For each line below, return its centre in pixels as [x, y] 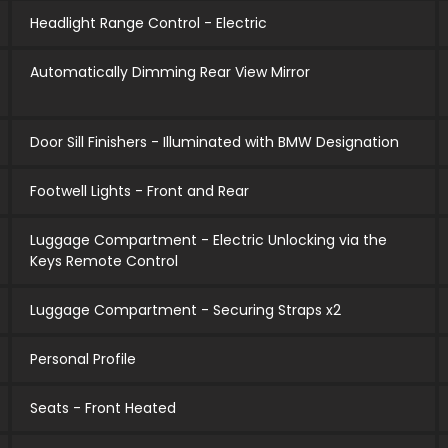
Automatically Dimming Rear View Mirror [169, 72]
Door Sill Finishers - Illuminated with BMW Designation [214, 142]
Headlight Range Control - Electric [148, 23]
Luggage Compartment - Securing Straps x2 [185, 310]
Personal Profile [82, 359]
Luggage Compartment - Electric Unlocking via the [208, 240]
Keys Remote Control [103, 261]
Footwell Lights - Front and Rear [139, 191]
